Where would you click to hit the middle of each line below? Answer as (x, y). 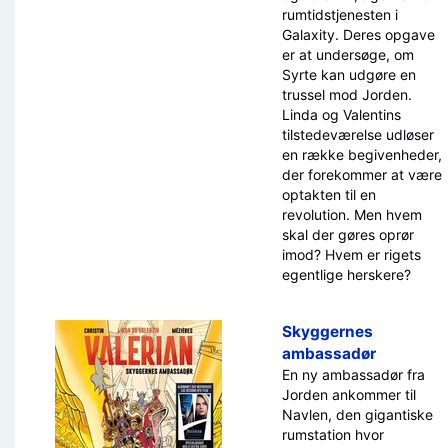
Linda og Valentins (341, 115)
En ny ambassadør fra (353, 375)
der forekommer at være (362, 175)
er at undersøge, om (348, 55)
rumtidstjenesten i (340, 15)
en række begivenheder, (362, 155)
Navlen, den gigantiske (357, 415)
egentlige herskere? (346, 275)
